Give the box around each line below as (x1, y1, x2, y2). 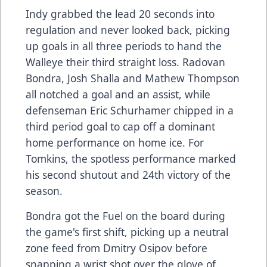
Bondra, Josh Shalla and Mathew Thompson (26, 71, 240, 86)
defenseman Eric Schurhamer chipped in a (26, 103, 234, 118)
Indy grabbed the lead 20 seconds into (26, 7, 215, 21)
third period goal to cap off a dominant (26, 119, 215, 134)
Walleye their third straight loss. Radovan (26, 55, 225, 70)
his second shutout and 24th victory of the (26, 167, 231, 182)
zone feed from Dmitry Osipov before (26, 241, 207, 256)
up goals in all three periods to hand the (26, 39, 222, 54)
